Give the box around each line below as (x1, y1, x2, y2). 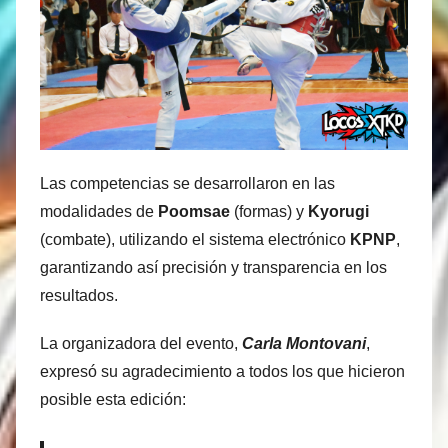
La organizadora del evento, (40, 335, 242, 353)
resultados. (40, 287, 118, 305)
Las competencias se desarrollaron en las (40, 175, 335, 193)
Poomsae (158, 203, 230, 221)
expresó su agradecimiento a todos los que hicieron (40, 363, 405, 381)
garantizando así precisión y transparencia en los (40, 259, 387, 277)
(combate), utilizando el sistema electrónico (40, 231, 350, 249)
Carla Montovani (242, 335, 366, 353)
